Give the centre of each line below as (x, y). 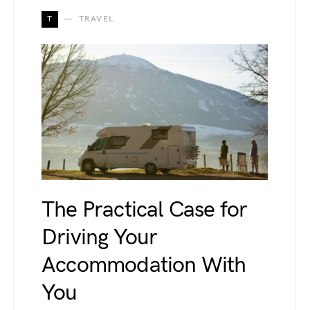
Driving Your (100, 238)
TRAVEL (96, 19)
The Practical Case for (145, 210)
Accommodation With (144, 266)
